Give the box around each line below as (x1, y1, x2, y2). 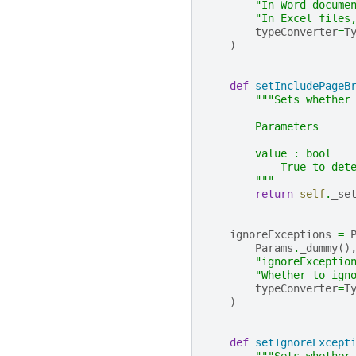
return (255, 188, 293, 201)
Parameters (204, 120, 319, 133)
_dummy (300, 242, 338, 255)
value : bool (204, 147, 331, 161)
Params (255, 242, 293, 255)
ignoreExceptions (230, 228, 331, 242)
